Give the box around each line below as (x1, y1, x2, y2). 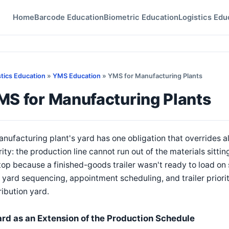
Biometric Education (104, 13, 178, 22)
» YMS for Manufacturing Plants (101, 72, 202, 80)
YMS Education (53, 72, 101, 80)
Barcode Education (34, 13, 104, 22)
